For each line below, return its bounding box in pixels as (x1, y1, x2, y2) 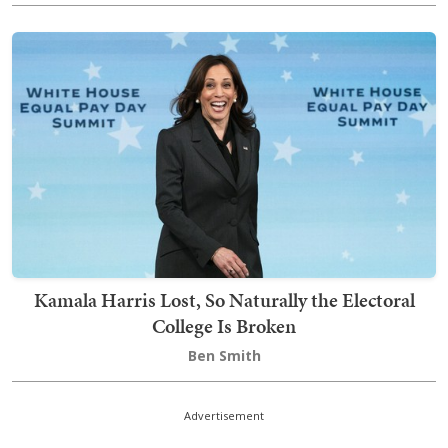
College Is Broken (152, 312, 296, 341)
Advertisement (184, 408, 264, 424)
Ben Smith (187, 346, 261, 366)
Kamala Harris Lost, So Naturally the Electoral (33, 286, 415, 315)
